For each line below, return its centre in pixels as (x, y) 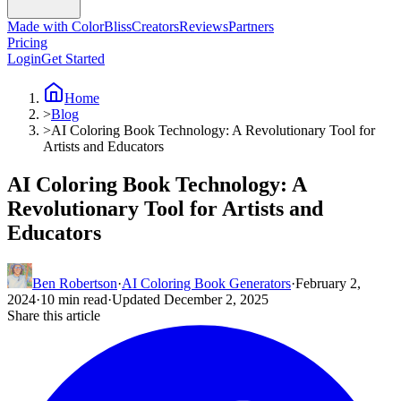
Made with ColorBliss (69, 27)
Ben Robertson (75, 284)
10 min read (74, 300)
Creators (155, 27)
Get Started (73, 59)
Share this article (54, 316)
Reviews (204, 27)
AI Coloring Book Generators (206, 284)
